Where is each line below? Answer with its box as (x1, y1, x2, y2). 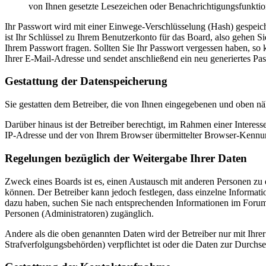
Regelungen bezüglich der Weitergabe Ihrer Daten (5, 151, 247, 164)
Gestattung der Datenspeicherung (5, 75, 167, 88)
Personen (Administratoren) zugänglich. (5, 208, 154, 218)
